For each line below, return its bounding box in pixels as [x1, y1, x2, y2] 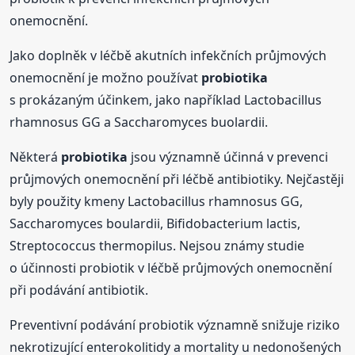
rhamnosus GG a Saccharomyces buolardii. [10, 113, 269, 132]
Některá [10, 148, 62, 166]
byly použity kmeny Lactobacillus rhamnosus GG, [10, 193, 303, 211]
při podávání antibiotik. [10, 281, 149, 300]
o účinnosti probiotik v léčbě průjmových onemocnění [10, 259, 333, 277]
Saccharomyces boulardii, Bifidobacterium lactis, [10, 215, 301, 233]
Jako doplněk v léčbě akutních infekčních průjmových [10, 47, 327, 65]
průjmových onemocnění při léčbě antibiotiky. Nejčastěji [10, 170, 345, 189]
